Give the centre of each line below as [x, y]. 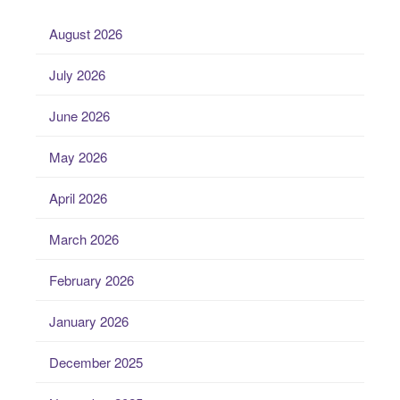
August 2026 [86, 33]
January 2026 [89, 321]
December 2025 [96, 362]
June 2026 [79, 115]
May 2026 [78, 156]
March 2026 [84, 238]
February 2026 [92, 279]
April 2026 [78, 197]
